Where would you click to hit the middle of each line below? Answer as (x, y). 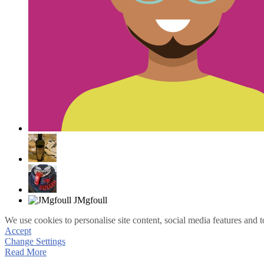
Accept (18, 231)
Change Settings (35, 242)
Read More (26, 252)
